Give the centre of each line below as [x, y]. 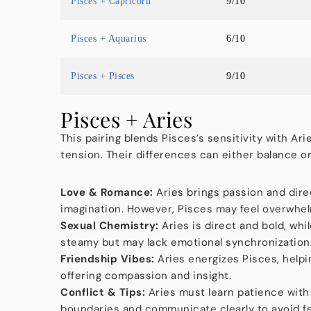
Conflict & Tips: [103, 292]
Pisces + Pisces [103, 76]
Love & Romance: [107, 192]
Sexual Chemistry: [110, 225]
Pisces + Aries [126, 119]
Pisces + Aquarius [109, 38]
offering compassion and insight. [146, 275]
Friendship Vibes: [108, 259]
